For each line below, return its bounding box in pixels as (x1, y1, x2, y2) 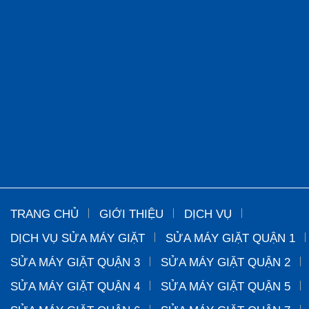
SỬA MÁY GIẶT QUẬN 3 (10, 256, 140, 270)
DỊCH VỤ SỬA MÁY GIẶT (10, 232, 145, 246)
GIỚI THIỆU (99, 208, 163, 221)
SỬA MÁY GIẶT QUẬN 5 (161, 280, 290, 294)
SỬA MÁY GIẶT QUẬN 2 (161, 256, 290, 270)
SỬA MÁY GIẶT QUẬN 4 (10, 280, 140, 294)
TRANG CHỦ (10, 208, 79, 221)
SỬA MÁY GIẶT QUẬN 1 (166, 232, 295, 246)
